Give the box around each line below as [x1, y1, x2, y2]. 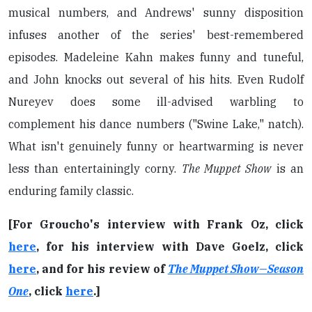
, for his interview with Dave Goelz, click [36, 240, 304, 253]
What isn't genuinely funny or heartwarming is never [8, 139, 304, 153]
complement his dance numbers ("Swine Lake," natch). [8, 117, 304, 131]
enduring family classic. [8, 184, 134, 198]
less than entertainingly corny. [8, 162, 182, 175]
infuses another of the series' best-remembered [8, 28, 304, 42]
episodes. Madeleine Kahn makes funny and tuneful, [8, 50, 304, 64]
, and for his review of [36, 262, 168, 276]
